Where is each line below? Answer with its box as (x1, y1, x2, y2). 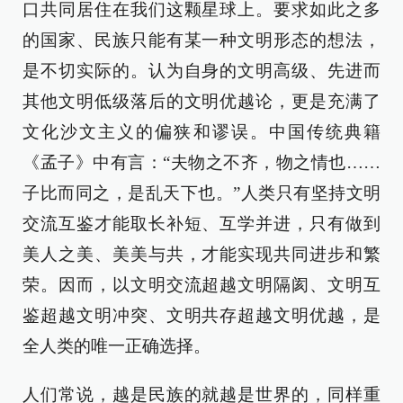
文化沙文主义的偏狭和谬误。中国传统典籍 (22, 122, 381, 141)
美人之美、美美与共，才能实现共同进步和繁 (22, 245, 381, 264)
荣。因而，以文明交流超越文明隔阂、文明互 (22, 275, 381, 294)
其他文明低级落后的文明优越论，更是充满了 (22, 92, 381, 111)
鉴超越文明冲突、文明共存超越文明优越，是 (22, 306, 381, 325)
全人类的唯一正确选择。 (22, 336, 210, 355)
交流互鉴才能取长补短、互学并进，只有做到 (22, 214, 381, 233)
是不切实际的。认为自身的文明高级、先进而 (22, 61, 381, 80)
